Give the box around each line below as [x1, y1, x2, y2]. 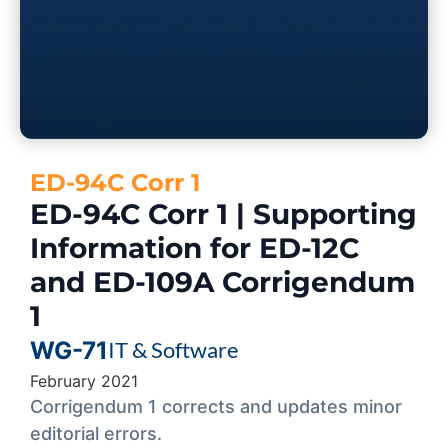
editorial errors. [30, 422, 162, 444]
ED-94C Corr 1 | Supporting [30, 196, 417, 231]
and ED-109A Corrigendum [30, 264, 415, 299]
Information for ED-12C [30, 230, 359, 265]
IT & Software [108, 335, 239, 363]
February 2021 [30, 370, 138, 391]
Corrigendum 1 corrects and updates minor [30, 395, 402, 417]
